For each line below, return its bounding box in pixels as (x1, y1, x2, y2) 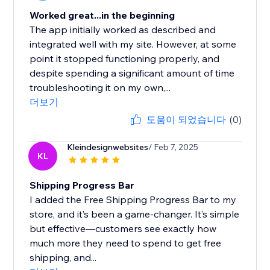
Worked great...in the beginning (30, 9, 175, 22)
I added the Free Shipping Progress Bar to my (30, 193, 237, 206)
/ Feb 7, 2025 (148, 142, 199, 153)
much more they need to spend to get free (30, 237, 222, 250)
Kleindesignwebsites (67, 142, 149, 153)
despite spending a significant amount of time (30, 67, 235, 80)
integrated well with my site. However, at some (30, 38, 237, 51)
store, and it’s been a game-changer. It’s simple (30, 208, 240, 221)
